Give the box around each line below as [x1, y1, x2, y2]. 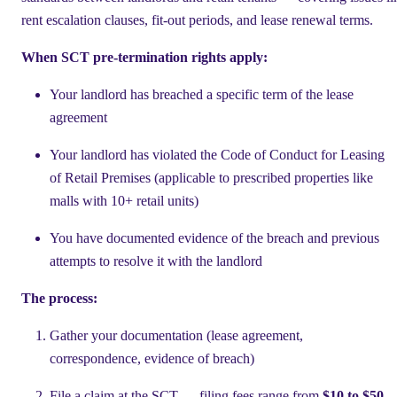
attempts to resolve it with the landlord [50, 253, 262, 269]
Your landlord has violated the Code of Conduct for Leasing [50, 146, 385, 162]
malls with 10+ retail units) [50, 192, 198, 208]
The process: [21, 290, 97, 306]
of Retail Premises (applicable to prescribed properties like [50, 169, 373, 185]
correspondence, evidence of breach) [50, 350, 254, 366]
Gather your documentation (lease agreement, [50, 327, 303, 343]
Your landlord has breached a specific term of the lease [50, 86, 354, 102]
